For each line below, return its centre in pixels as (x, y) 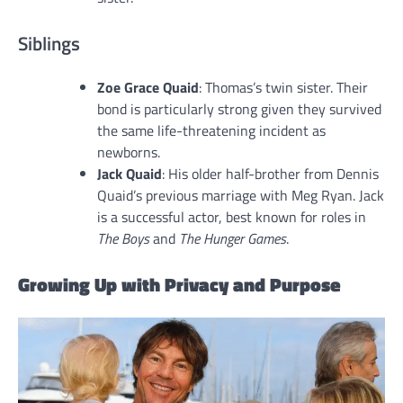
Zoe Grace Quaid (148, 88)
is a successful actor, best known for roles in (232, 217)
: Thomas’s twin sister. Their (283, 88)
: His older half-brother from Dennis (270, 174)
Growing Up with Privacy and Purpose (179, 285)
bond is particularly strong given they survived (239, 109)
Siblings (49, 44)
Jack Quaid (130, 174)
